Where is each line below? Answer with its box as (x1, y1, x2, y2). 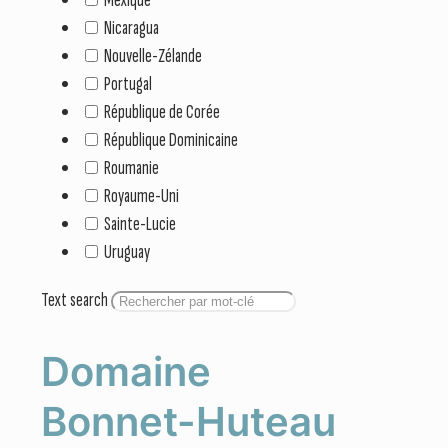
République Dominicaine (104, 127, 238, 152)
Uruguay (104, 239, 150, 264)
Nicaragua (104, 15, 159, 40)
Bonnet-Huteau (41, 396, 336, 446)
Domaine (41, 346, 211, 396)
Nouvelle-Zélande (104, 43, 202, 68)
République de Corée (104, 99, 220, 124)
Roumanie (104, 155, 159, 180)
